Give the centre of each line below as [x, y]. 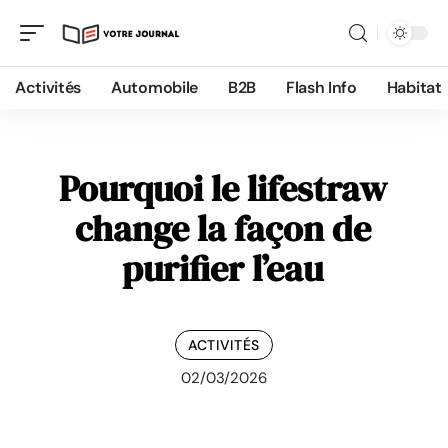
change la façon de [222, 228]
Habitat [414, 87]
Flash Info [321, 87]
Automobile [154, 87]
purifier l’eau [222, 268]
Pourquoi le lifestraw [222, 188]
